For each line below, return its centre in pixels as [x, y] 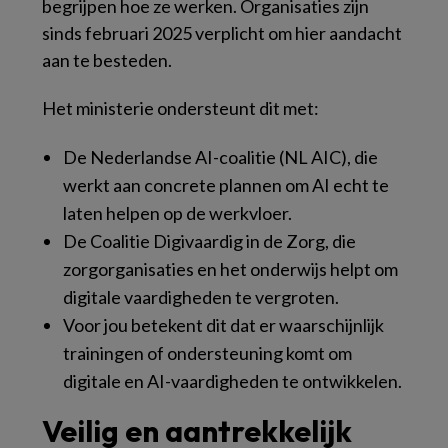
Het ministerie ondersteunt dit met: [180, 108]
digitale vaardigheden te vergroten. [201, 297]
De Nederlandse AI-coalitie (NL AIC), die [220, 157]
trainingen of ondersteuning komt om [207, 353]
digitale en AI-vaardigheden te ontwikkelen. [232, 381]
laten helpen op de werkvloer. [177, 213]
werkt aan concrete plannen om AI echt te [226, 185]
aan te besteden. [107, 60]
